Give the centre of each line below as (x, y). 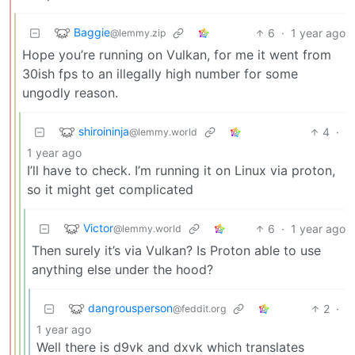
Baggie (92, 32)
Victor (98, 227)
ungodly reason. (70, 92)
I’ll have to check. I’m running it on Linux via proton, (181, 170)
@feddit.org (199, 308)
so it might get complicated (110, 189)
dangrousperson (130, 307)
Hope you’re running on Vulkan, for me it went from (177, 54)
